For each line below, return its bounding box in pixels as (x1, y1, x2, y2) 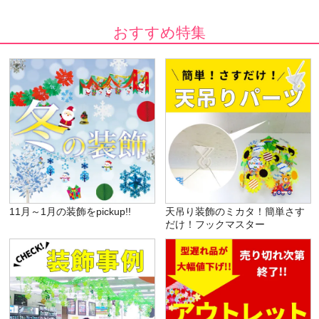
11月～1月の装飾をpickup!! (9, 206, 132, 218)
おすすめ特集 (113, 24, 206, 41)
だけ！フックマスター (165, 219, 266, 231)
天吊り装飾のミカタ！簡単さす (165, 206, 305, 218)
